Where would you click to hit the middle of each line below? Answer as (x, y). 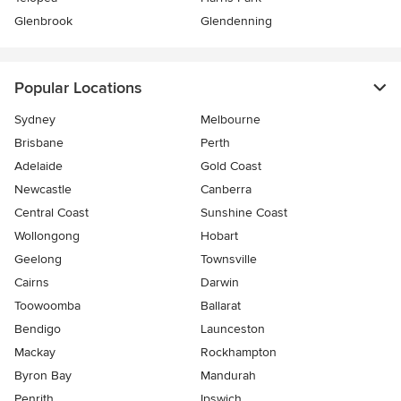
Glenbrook (43, 21)
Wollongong (47, 236)
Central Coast (51, 213)
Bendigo (38, 329)
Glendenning (236, 21)
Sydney (35, 119)
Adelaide (38, 166)
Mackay (35, 352)
